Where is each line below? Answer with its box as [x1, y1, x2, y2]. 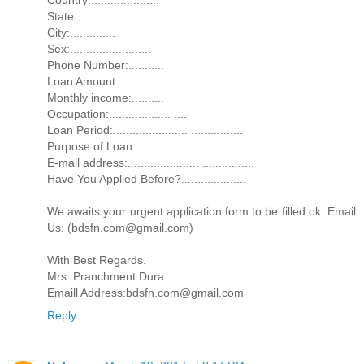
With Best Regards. [47, 253, 146, 266]
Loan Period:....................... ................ [47, 123, 243, 136]
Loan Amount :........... [47, 74, 158, 88]
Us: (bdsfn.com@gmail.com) [47, 220, 193, 234]
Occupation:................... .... [47, 106, 187, 120]
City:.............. [47, 25, 115, 39]
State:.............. [47, 9, 123, 23]
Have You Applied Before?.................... [47, 171, 246, 185]
